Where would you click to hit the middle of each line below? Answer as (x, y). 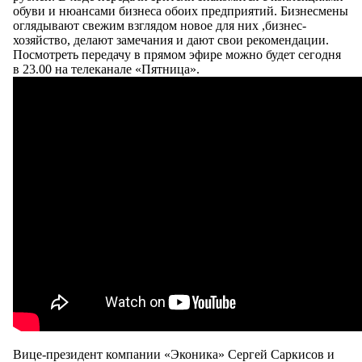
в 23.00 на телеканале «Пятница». (106, 69)
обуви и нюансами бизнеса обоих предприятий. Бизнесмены (181, 11)
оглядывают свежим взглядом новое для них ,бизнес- (160, 25)
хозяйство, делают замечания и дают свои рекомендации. (171, 40)
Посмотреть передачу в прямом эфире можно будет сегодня (177, 54)
